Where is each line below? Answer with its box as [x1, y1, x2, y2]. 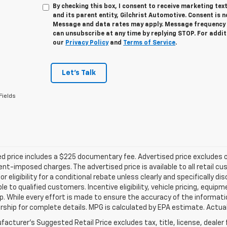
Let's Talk [61, 69, 96, 77]
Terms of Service [123, 40, 176, 46]
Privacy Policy [65, 40, 109, 46]
